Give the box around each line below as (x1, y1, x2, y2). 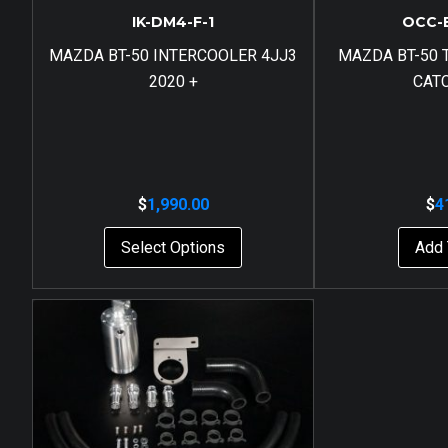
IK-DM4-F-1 (132, 12, 215, 31)
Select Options (121, 237, 226, 257)
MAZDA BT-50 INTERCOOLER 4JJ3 (49, 45, 298, 65)
